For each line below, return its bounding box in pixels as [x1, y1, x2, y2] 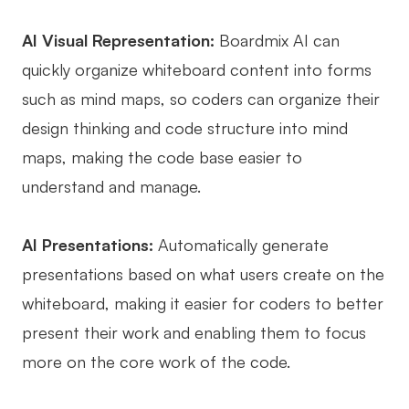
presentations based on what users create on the [22, 264, 384, 285]
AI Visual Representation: [22, 30, 219, 51]
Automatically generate [153, 235, 329, 256]
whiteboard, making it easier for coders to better [22, 293, 383, 314]
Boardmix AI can [219, 30, 340, 51]
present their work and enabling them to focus [22, 322, 366, 343]
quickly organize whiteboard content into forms [22, 59, 372, 80]
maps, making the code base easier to [22, 147, 302, 168]
